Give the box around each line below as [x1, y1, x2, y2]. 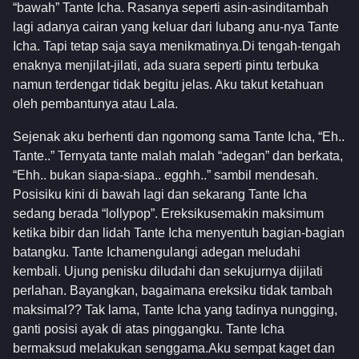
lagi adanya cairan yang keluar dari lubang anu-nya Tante [13, 20, 339, 34]
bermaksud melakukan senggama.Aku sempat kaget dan [13, 341, 335, 355]
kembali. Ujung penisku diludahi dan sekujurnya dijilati [13, 264, 323, 278]
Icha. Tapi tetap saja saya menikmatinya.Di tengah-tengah [13, 39, 341, 54]
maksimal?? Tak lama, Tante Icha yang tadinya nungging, [13, 302, 337, 317]
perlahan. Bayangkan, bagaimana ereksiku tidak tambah [13, 283, 333, 297]
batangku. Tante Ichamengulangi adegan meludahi [13, 244, 301, 259]
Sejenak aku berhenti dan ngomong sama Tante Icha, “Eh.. [13, 129, 345, 143]
